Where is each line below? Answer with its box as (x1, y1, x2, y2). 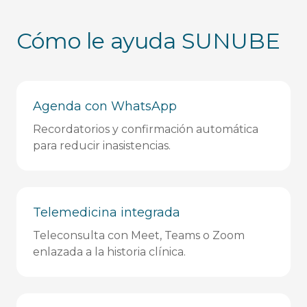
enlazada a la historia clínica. (33, 245, 186, 258)
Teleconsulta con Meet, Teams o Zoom (33, 229, 245, 242)
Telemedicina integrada (33, 205, 180, 220)
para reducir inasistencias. (33, 139, 171, 152)
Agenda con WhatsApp (33, 99, 177, 114)
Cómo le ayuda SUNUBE (16, 27, 280, 54)
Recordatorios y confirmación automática (33, 123, 258, 136)
